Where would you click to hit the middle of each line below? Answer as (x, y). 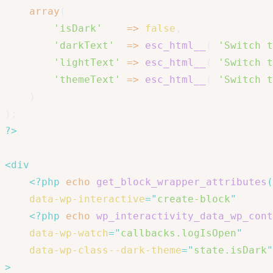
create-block (194, 199)
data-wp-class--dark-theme (105, 250)
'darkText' (84, 46)
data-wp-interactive (87, 199)
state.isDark (230, 250)
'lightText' (87, 63)
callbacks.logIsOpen (179, 233)
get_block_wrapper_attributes (182, 182)
